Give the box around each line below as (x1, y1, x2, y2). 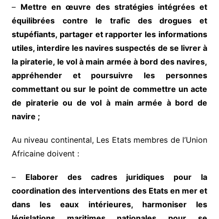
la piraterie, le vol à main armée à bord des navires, (11, 56, 208, 66)
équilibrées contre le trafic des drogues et (11, 15, 208, 25)
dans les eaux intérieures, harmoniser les (11, 199, 208, 209)
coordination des (11, 185, 76, 196)
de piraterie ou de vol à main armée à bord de (11, 97, 208, 108)
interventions (78, 185, 130, 196)
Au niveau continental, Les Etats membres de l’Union (11, 134, 208, 145)
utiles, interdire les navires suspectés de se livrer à (11, 43, 208, 53)
